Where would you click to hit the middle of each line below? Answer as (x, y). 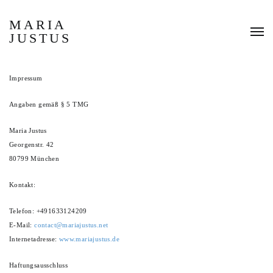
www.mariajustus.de (89, 239)
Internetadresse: (34, 239)
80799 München (34, 159)
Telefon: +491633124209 (48, 211)
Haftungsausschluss (39, 265)
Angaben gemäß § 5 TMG (49, 105)
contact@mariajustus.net (71, 225)
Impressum (26, 78)
